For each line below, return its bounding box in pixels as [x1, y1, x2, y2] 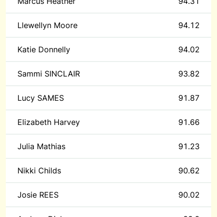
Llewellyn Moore [17, 20, 77, 30]
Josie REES [17, 190, 59, 200]
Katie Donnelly [17, 45, 70, 54]
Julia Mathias [17, 141, 65, 151]
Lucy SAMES [17, 93, 64, 103]
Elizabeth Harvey [17, 117, 80, 127]
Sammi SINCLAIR [17, 69, 80, 78]
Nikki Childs [17, 166, 61, 175]
